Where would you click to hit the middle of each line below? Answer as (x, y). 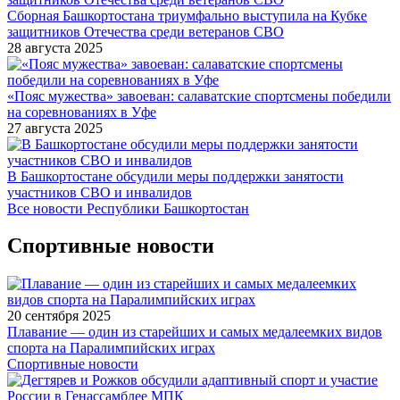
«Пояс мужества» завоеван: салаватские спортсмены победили (199, 96)
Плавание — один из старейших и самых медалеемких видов (195, 332)
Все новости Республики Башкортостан (128, 208)
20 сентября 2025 (59, 316)
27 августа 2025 (55, 128)
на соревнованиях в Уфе (82, 112)
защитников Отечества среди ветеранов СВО (146, 31)
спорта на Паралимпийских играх (111, 348)
